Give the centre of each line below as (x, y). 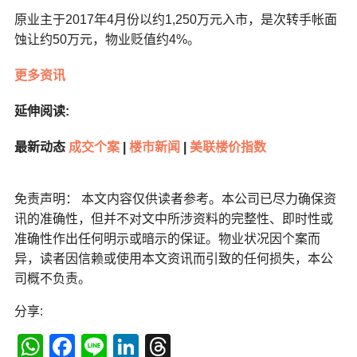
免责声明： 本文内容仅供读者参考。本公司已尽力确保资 (175, 199)
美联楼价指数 (228, 147)
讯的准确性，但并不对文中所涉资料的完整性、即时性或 (173, 219)
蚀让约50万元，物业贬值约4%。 (107, 40)
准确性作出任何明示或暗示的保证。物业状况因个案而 (167, 239)
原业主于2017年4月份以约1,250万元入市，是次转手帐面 (175, 20)
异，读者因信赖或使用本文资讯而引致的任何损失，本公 (173, 259)
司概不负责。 (52, 279)
